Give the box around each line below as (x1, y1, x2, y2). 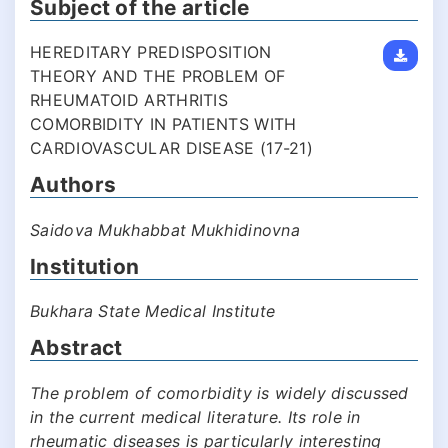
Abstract (30, 335, 123, 361)
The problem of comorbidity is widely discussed (30, 382, 409, 403)
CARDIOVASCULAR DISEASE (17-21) (30, 138, 313, 159)
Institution (30, 253, 140, 279)
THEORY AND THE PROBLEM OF (30, 66, 286, 87)
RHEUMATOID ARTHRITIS (30, 90, 229, 111)
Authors (30, 172, 117, 198)
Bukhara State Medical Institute (30, 301, 276, 322)
